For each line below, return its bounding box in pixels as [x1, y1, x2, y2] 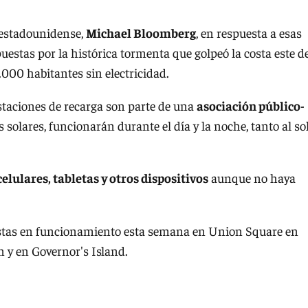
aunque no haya [208, 170, 296, 186]
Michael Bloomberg [86, 25, 196, 41]
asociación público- [197, 97, 305, 113]
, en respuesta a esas [196, 25, 302, 41]
